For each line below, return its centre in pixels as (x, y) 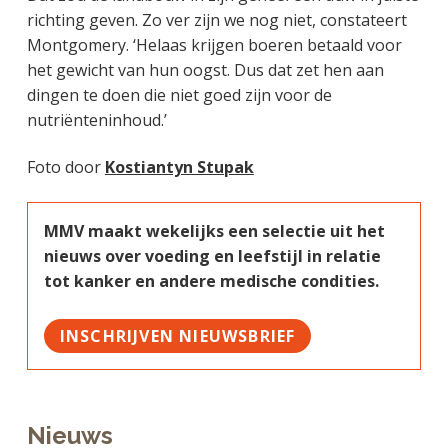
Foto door (65, 166)
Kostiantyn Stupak (179, 166)
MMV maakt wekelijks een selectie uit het (214, 230)
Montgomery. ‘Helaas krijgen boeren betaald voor (214, 44)
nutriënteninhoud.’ (96, 119)
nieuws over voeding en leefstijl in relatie (212, 255)
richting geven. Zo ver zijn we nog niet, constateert (216, 19)
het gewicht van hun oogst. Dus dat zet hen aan (205, 69)
